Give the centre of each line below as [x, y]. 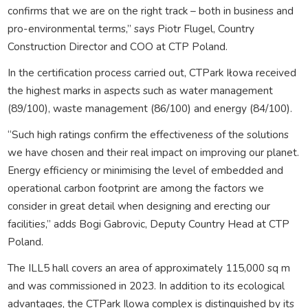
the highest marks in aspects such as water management [140, 90]
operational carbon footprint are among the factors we [135, 188]
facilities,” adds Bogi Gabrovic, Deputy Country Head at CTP [148, 223]
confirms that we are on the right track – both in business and [150, 10]
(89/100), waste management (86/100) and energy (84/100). [150, 108]
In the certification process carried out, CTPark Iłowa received [152, 72]
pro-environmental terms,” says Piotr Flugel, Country [131, 28]
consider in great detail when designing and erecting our [139, 206]
